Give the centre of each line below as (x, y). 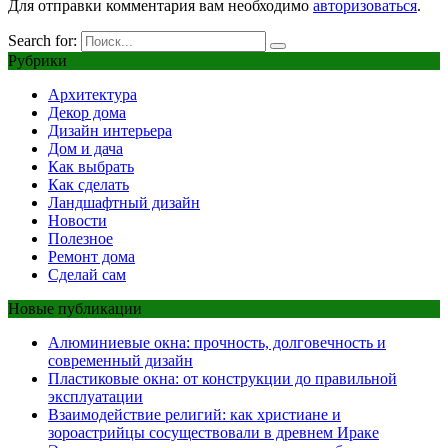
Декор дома (87, 113)
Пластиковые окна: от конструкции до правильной (222, 379)
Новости (77, 221)
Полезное (80, 239)
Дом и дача (85, 149)
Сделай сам (87, 275)
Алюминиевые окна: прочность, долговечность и (217, 343)
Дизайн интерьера (110, 131)
